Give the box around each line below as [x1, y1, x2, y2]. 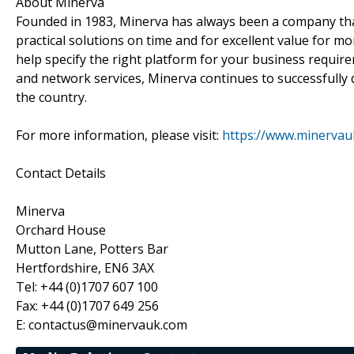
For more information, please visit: [16, 126, 222, 144]
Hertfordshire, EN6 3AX [16, 258, 154, 277]
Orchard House [16, 220, 106, 239]
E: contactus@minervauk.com [16, 315, 187, 333]
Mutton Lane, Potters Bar [16, 239, 168, 258]
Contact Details [16, 164, 106, 182]
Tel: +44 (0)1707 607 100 [16, 277, 158, 296]
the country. [16, 88, 87, 106]
